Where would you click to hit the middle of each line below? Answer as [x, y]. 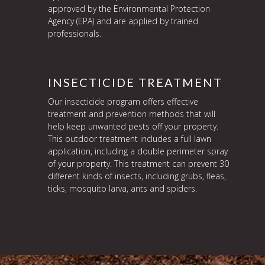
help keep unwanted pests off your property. [133, 126]
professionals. [74, 33]
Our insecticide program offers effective [123, 101]
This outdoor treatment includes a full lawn [129, 139]
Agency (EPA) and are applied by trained [123, 21]
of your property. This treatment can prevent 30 [138, 164]
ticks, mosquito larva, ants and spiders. [122, 188]
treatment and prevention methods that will [131, 114]
